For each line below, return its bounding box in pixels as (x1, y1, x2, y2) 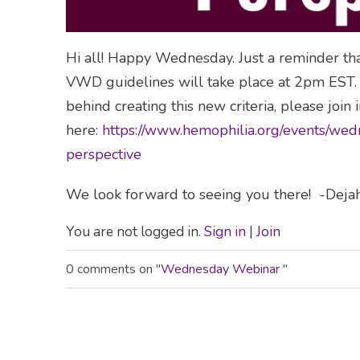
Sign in (204, 222, 246, 241)
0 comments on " (66, 260, 161, 278)
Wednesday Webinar (161, 260, 283, 278)
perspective (66, 144, 141, 164)
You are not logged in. (66, 222, 204, 241)
